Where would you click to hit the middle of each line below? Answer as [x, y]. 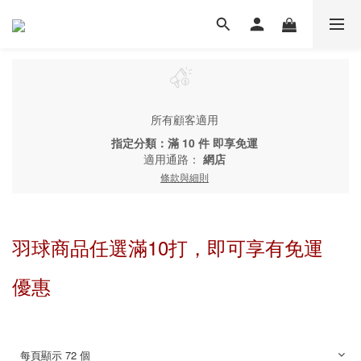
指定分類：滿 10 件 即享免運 [185, 142]
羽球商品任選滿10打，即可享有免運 [168, 247]
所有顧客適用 [185, 119]
